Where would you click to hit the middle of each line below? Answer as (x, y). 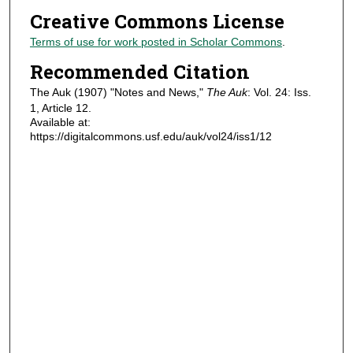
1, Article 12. (60, 108)
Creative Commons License (157, 22)
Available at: (60, 122)
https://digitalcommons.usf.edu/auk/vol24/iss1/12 (150, 136)
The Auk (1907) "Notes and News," (118, 92)
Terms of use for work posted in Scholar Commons (156, 42)
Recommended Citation (139, 71)
